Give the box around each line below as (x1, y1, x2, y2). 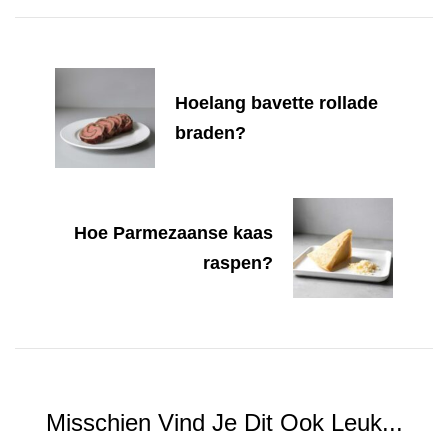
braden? (175, 122, 246, 143)
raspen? (203, 252, 273, 273)
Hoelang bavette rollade (175, 92, 378, 113)
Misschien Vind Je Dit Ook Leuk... (45, 408, 403, 436)
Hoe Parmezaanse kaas (74, 222, 273, 243)
